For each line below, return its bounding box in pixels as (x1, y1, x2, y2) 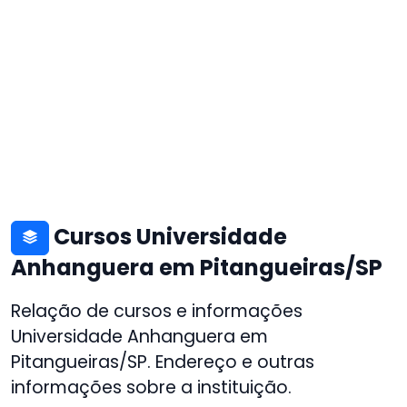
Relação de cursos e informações (11, 299, 303, 323)
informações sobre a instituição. (11, 375, 292, 400)
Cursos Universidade (49, 221, 287, 252)
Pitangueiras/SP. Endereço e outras (11, 350, 314, 374)
